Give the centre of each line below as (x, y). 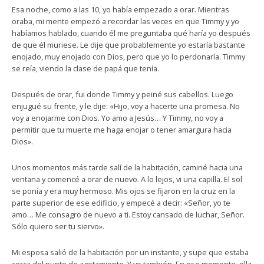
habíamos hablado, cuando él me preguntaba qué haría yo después (131, 33)
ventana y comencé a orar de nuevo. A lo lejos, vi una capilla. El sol (127, 179)
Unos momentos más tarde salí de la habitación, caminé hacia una (127, 167)
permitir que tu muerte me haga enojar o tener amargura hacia (122, 130)
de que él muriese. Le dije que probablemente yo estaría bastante (128, 45)
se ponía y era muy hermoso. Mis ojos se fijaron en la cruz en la (123, 191)
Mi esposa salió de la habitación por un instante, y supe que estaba (130, 252)
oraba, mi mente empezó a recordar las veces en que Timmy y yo (126, 21)
